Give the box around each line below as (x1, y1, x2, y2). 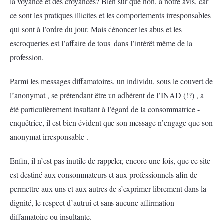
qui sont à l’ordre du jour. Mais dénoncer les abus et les (10, 24, 182, 34)
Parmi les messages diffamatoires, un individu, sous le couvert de (10, 76, 213, 86)
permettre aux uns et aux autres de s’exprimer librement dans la (10, 183, 206, 194)
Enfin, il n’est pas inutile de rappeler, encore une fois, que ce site (10, 155, 210, 166)
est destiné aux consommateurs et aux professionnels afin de (10, 169, 197, 180)
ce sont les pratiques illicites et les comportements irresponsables (10, 10, 211, 20)
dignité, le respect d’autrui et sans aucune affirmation (10, 197, 174, 208)
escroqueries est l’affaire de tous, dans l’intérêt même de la (10, 38, 192, 48)
